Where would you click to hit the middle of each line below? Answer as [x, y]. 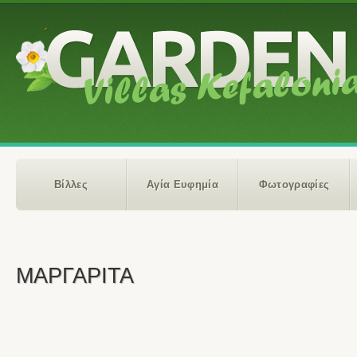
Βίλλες [71, 184]
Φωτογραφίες [294, 184]
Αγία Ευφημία [182, 184]
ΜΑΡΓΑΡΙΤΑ [75, 276]
